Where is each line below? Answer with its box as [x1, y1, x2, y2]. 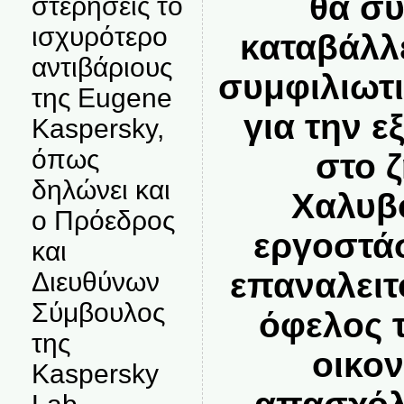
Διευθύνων [31, 267, 160, 297]
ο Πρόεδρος [31, 206, 175, 235]
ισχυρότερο [31, 22, 168, 51]
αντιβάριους [31, 52, 172, 82]
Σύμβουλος [31, 298, 165, 327]
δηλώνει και [31, 175, 170, 205]
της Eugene [31, 83, 172, 113]
